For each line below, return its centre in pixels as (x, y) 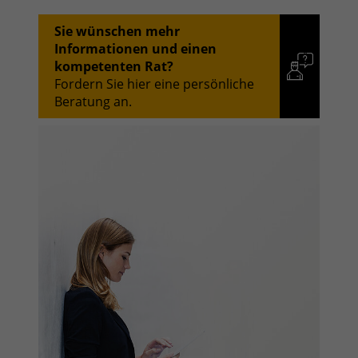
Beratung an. (93, 101)
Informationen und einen (135, 48)
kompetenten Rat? (114, 66)
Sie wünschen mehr (117, 31)
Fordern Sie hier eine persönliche (154, 84)
